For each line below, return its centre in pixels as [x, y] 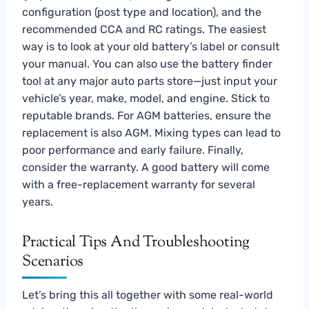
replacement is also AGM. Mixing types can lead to [151, 132]
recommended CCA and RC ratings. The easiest [144, 29]
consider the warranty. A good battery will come [146, 167]
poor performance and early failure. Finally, [133, 150]
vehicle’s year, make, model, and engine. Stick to [146, 98]
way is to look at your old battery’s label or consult [151, 46]
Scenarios [53, 262]
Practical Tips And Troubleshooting [136, 242]
